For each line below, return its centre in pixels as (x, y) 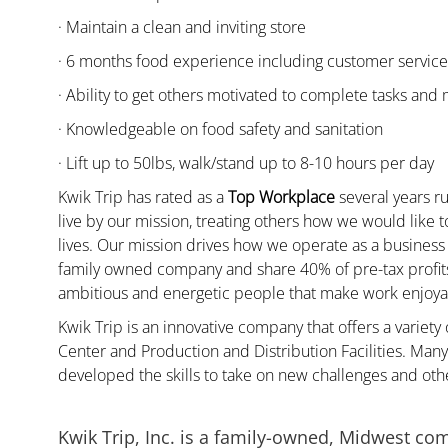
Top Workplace (281, 197)
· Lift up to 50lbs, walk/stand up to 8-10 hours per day (246, 163)
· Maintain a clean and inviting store (182, 27)
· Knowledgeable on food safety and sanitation (220, 129)
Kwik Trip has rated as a (143, 197)
